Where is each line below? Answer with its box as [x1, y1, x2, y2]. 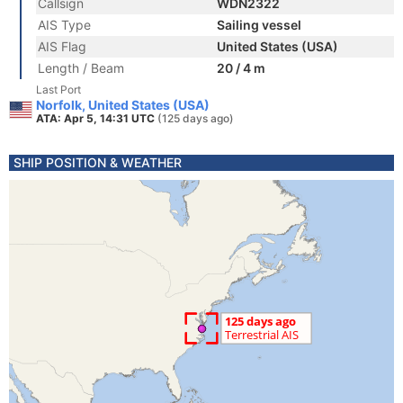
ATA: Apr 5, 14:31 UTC [36, 112, 157, 125]
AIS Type [38, 17, 91, 32]
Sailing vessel [217, 17, 301, 32]
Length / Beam [38, 60, 124, 76]
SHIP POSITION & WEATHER [13, 155, 182, 170]
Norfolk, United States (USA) [36, 97, 210, 112]
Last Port [36, 83, 81, 96]
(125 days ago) [157, 112, 234, 125]
